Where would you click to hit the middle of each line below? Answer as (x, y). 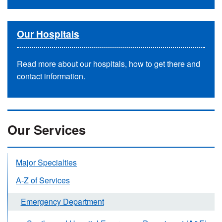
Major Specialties (46, 162)
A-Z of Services (43, 180)
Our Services (47, 130)
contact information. (52, 76)
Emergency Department (62, 202)
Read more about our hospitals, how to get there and (109, 64)
